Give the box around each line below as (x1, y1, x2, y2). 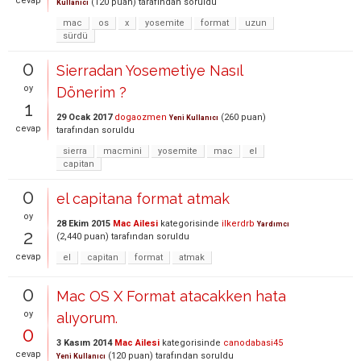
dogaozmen (114, 112, 167, 122)
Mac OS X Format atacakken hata (56, 288, 286, 305)
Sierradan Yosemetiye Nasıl (56, 62, 243, 79)
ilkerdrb (222, 218, 255, 229)
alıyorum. (56, 309, 118, 326)
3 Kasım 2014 (56, 338, 112, 348)
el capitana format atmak (56, 190, 230, 207)
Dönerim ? (56, 84, 127, 101)
